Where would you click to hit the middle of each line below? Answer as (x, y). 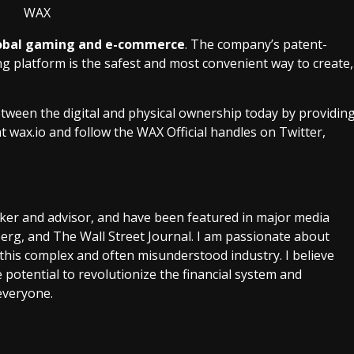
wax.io (28, 132)
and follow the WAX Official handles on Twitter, (186, 132)
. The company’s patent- (256, 45)
